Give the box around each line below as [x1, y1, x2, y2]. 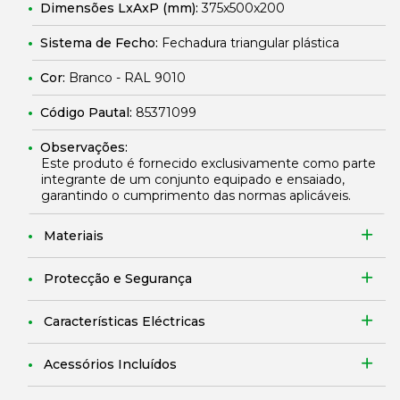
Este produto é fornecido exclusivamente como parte [41, 155, 376, 171]
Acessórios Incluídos [44, 356, 177, 372]
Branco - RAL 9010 [69, 70, 186, 86]
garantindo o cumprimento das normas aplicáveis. [41, 187, 351, 204]
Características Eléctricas [44, 313, 205, 329]
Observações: [40, 139, 128, 155]
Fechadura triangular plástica [162, 35, 339, 51]
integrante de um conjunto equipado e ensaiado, [41, 171, 345, 187]
